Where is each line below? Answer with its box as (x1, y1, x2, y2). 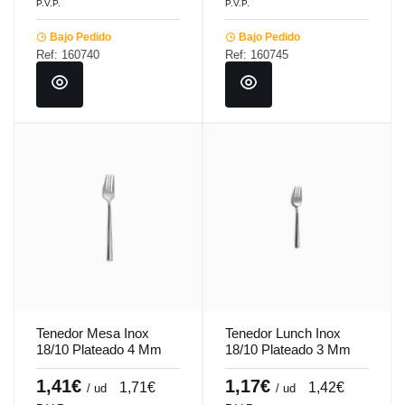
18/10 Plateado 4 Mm (36, 341, 162, 357)
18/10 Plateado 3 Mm (225, 341, 351, 357)
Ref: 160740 (36, 47, 99, 61)
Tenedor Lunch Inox (225, 325, 341, 341)
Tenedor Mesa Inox (36, 325, 149, 341)
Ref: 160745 (225, 47, 288, 61)
